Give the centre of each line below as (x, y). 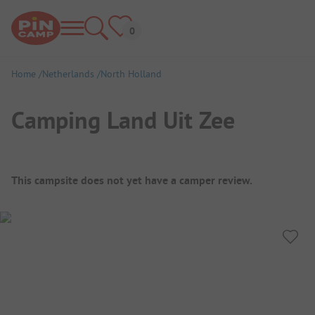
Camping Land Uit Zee (123, 120)
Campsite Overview (86, 171)
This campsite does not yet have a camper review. (132, 180)
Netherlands (68, 74)
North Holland (131, 74)
